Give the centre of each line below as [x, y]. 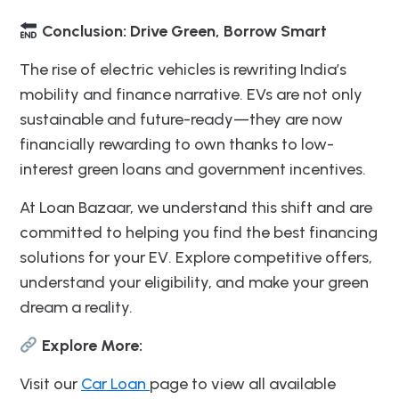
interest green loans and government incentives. [193, 169]
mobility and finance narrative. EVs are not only [191, 94]
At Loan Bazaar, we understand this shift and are [196, 207]
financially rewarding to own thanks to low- [177, 144]
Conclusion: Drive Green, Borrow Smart [182, 31]
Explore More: [90, 345]
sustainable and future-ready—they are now [181, 119]
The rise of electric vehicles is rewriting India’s [183, 69]
